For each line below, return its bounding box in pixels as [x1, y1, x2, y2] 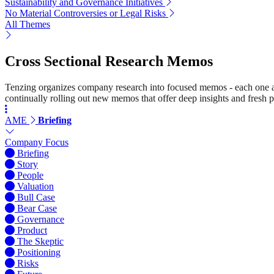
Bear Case [17, 202, 57, 213]
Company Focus [5, 136, 68, 147]
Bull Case [17, 191, 55, 202]
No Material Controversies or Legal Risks [5, 7, 166, 18]
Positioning [17, 246, 61, 257]
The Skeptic [17, 235, 64, 246]
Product [17, 224, 47, 235]
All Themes [5, 18, 50, 29]
